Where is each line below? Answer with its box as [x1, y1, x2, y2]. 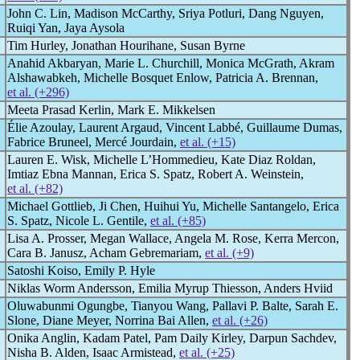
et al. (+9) [205, 246, 254, 260]
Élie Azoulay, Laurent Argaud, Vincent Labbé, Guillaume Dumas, [7, 121, 342, 134]
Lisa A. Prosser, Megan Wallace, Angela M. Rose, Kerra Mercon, [7, 231, 339, 245]
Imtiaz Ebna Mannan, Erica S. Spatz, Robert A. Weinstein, [7, 167, 304, 181]
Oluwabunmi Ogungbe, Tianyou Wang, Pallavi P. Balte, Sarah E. [7, 299, 338, 313]
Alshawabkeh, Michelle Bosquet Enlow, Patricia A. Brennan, [7, 71, 318, 84]
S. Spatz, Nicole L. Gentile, [7, 214, 150, 227]
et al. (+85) [150, 214, 206, 227]
